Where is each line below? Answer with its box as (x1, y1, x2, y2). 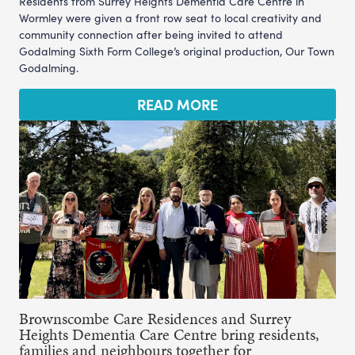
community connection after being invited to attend (19, 26, 283, 42)
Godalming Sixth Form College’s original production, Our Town (19, 43, 334, 59)
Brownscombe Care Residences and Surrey (19, 307, 291, 330)
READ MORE (137, 94, 218, 114)
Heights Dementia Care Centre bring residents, (19, 323, 319, 345)
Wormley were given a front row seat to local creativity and (19, 10, 322, 25)
